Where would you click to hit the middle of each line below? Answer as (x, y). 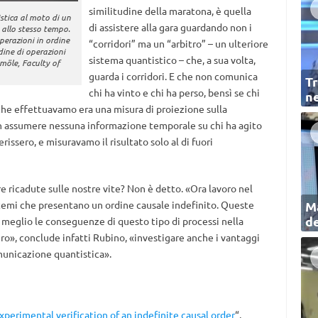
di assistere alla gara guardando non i (170, 27)
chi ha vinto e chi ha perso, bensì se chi (174, 92)
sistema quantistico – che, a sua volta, (172, 60)
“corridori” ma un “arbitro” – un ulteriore (178, 43)
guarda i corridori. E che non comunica (173, 76)
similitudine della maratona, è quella (170, 11)
